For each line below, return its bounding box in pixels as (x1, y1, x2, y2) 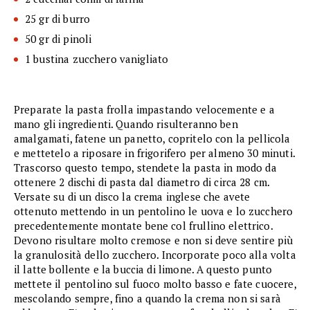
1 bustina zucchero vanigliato (25, 52, 169, 66)
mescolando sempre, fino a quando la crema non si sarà (14, 291, 281, 306)
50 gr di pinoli (25, 32, 92, 46)
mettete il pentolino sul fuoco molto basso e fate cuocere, (14, 277, 296, 291)
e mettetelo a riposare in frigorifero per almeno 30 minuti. (14, 146, 295, 161)
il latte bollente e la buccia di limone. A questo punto (14, 262, 273, 277)
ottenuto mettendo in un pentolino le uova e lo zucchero (14, 204, 293, 219)
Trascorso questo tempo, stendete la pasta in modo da (14, 161, 277, 175)
